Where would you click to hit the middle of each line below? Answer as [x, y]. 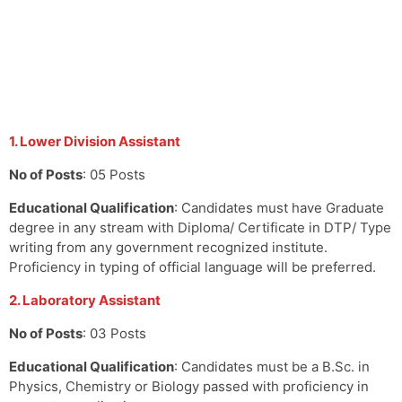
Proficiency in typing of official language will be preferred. [192, 267]
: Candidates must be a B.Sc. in [272, 366]
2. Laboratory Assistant [85, 300]
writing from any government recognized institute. [168, 247]
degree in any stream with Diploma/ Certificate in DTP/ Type [200, 227]
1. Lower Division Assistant [95, 141]
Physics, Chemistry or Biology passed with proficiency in [189, 386]
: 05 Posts [114, 174]
